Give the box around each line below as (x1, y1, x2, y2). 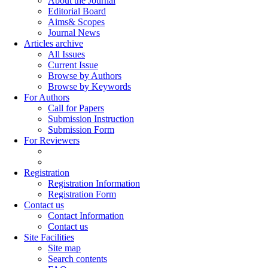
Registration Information (48, 178, 140, 188)
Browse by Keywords (48, 81, 131, 92)
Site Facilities (24, 232, 74, 242)
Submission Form (48, 124, 114, 135)
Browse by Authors (48, 71, 121, 81)
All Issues (48, 49, 85, 59)
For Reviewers (24, 135, 80, 145)
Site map (48, 243, 81, 253)
